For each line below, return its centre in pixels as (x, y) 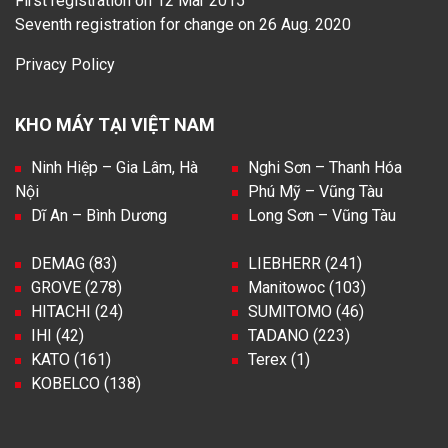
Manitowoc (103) (307, 287)
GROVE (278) (76, 287)
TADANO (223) (299, 335)
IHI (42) (57, 335)
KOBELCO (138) (86, 383)
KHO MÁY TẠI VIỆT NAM (115, 124)
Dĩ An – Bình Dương (99, 215)
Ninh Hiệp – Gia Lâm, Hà (114, 167)
